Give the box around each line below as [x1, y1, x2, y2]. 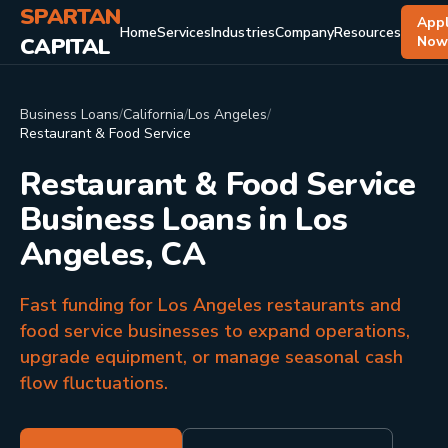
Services [157, 22, 212, 42]
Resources [334, 22, 402, 42]
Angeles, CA [20, 233, 205, 276]
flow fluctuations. [20, 371, 168, 395]
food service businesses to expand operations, [20, 319, 410, 343]
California [123, 105, 184, 124]
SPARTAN [20, 2, 121, 32]
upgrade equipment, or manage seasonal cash [20, 345, 403, 369]
